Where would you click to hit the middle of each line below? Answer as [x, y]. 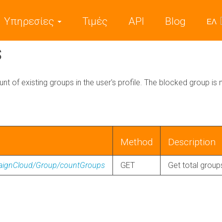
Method [137, 142]
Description [192, 142]
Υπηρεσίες [30, 21]
